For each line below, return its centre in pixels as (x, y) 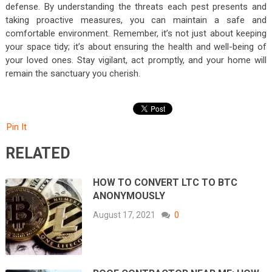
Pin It (16, 127)
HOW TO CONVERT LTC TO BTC (165, 182)
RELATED (38, 153)
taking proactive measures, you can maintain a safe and (136, 20)
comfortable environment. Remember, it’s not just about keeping (136, 33)
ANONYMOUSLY (129, 195)
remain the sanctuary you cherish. (73, 73)
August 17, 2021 (124, 215)
